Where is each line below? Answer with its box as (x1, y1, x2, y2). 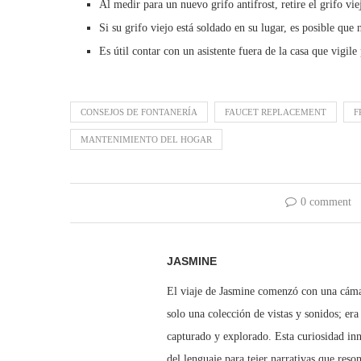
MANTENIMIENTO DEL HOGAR (81, 135, 212, 145)
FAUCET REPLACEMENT (225, 107, 326, 118)
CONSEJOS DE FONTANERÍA (81, 107, 197, 118)
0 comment (301, 196, 352, 209)
